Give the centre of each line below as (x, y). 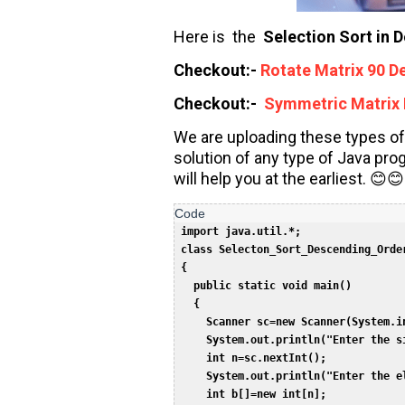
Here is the (217, 37)
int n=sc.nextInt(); (257, 358)
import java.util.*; (244, 231)
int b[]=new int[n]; (257, 394)
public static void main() (269, 286)
